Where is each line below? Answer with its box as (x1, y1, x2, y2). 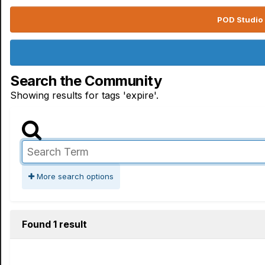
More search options (34, 172, 114, 181)
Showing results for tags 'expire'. (10, 89, 159, 101)
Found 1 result (22, 218, 87, 230)
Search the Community (10, 72, 162, 89)
